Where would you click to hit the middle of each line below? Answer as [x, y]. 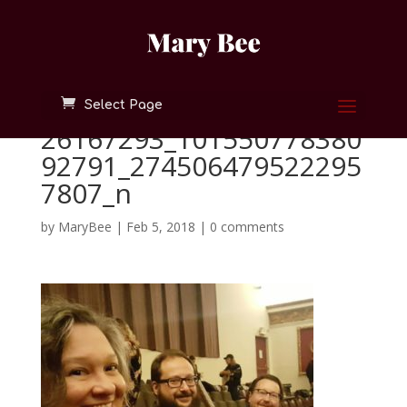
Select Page [123, 105]
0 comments [247, 227]
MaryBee [84, 227]
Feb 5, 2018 [160, 227]
